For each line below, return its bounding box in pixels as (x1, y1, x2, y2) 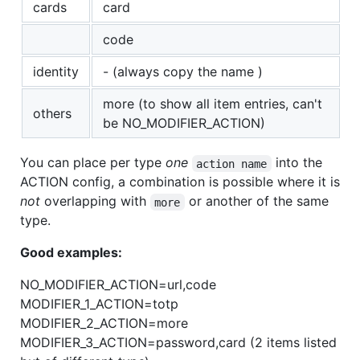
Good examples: (20, 244, 122, 261)
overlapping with (40, 193, 150, 210)
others (33, 105, 72, 122)
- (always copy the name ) (103, 63, 263, 80)
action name (196, 157, 268, 170)
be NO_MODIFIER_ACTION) (103, 115, 265, 132)
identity (33, 63, 79, 80)
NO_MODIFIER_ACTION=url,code (20, 276, 216, 293)
